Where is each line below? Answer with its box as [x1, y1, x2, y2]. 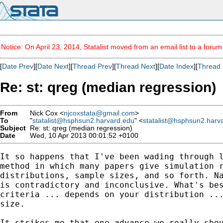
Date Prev [2, 62, 33, 70]
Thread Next [116, 62, 155, 70]
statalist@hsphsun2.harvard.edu [32, 116, 134, 124]
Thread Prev [73, 62, 112, 70]
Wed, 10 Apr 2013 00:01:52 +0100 [26, 131, 138, 139]
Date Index [159, 62, 194, 70]
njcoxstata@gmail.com [64, 109, 135, 117]
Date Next [37, 62, 69, 70]
